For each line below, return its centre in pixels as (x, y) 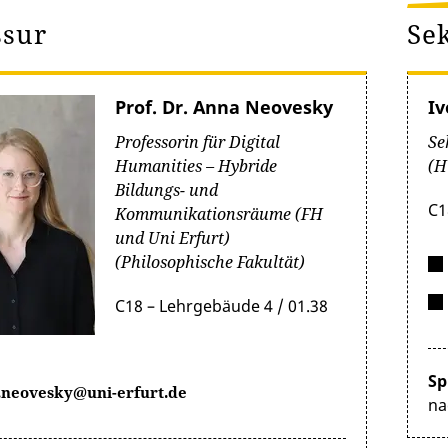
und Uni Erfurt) (172, 238)
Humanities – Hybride (196, 166)
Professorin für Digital (197, 142)
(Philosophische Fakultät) (210, 262)
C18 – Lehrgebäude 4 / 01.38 (221, 306)
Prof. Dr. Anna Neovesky (224, 107)
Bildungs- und (166, 190)
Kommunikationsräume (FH (219, 214)
